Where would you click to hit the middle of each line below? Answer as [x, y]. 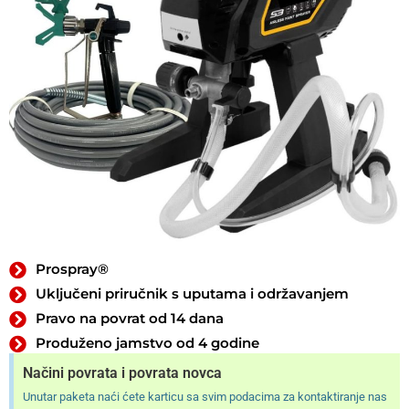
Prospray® [72, 269]
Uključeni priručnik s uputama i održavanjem [192, 294]
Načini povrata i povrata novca [122, 373]
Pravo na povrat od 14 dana [129, 319]
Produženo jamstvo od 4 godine [147, 343]
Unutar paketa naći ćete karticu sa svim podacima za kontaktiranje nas [205, 397]
